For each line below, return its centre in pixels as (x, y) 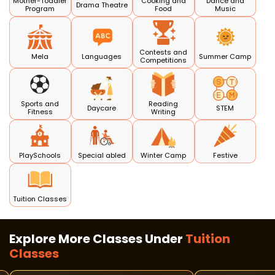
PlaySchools (40, 156)
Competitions (164, 60)
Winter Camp (164, 156)
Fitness (40, 112)
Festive (225, 156)
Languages (102, 56)
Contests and (164, 52)
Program (40, 9)
